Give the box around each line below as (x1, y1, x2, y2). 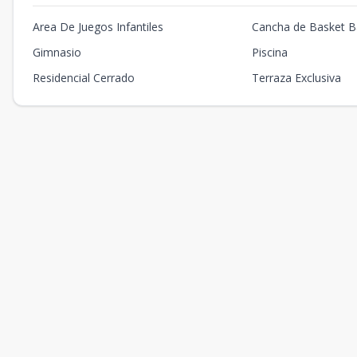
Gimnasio (33, 45, 81, 60)
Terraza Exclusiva (252, 70, 342, 85)
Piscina (252, 45, 288, 60)
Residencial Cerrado (33, 70, 135, 85)
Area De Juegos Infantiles (33, 19, 163, 34)
